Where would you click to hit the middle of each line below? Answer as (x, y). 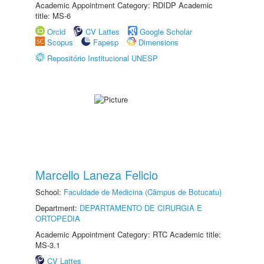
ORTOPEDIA (58, 218)
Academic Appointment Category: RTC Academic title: (128, 234)
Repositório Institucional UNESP (103, 58)
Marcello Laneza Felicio (97, 175)
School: (49, 192)
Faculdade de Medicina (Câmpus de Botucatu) (143, 192)
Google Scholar (166, 32)
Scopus (60, 42)
